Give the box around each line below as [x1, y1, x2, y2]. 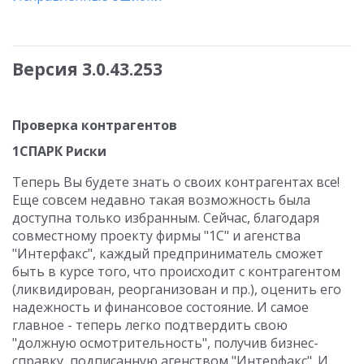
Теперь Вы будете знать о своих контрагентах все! [12, 173, 340, 191]
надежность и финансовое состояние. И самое [12, 298, 309, 316]
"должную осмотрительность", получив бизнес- [12, 334, 318, 352]
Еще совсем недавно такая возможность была [12, 191, 310, 209]
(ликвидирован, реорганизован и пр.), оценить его [12, 280, 341, 298]
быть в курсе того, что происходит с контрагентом [12, 262, 340, 280]
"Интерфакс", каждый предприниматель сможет [12, 245, 323, 262]
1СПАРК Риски [12, 142, 106, 160]
